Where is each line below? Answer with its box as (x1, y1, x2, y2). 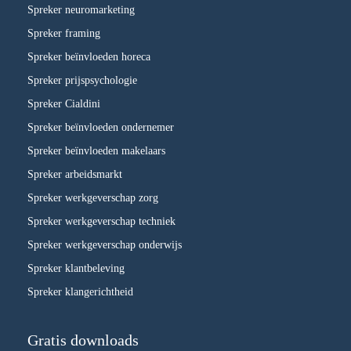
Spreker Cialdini (27, 97, 100, 110)
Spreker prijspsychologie (27, 74, 137, 86)
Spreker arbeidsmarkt (27, 168, 122, 180)
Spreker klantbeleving (27, 262, 125, 274)
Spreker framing (27, 27, 100, 39)
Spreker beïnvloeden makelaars (27, 144, 165, 157)
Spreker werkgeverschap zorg (27, 191, 161, 204)
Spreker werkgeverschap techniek (27, 215, 175, 227)
